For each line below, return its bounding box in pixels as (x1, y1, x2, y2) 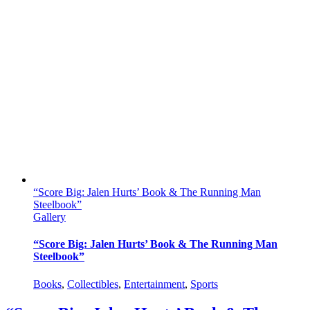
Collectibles (67, 277, 118, 290)
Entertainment (124, 277, 185, 290)
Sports (190, 277, 218, 290)
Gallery (33, 211, 66, 224)
